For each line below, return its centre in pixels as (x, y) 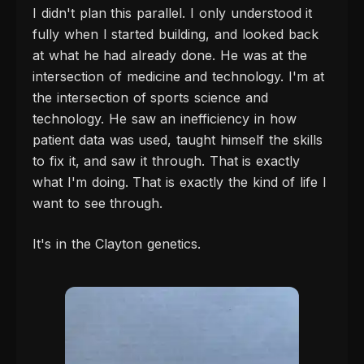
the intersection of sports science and (150, 97)
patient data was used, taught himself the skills (178, 139)
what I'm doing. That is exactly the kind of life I (180, 182)
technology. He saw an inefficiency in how (165, 118)
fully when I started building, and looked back (175, 34)
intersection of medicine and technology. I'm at (178, 76)
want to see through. (98, 203)
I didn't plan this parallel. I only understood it (173, 13)
